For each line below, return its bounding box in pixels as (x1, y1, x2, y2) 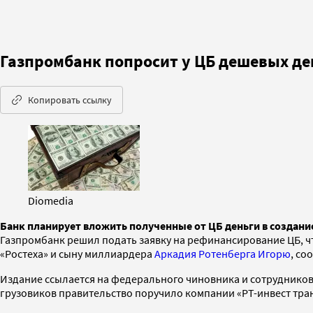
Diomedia (28, 193, 73, 208)
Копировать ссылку (28, 93, 112, 106)
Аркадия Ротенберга (154, 246, 256, 261)
